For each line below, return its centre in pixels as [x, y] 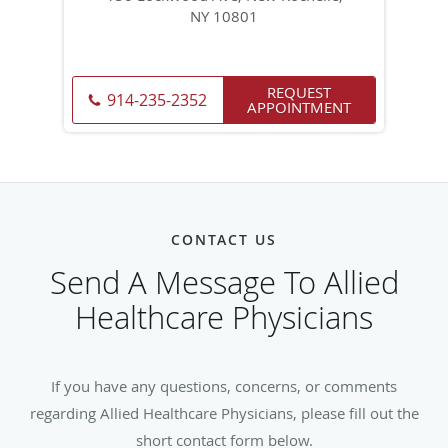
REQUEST [299, 91]
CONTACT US [224, 239]
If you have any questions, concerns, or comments [224, 385]
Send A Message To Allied [224, 282]
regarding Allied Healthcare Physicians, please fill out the [224, 412]
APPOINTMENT [299, 106]
